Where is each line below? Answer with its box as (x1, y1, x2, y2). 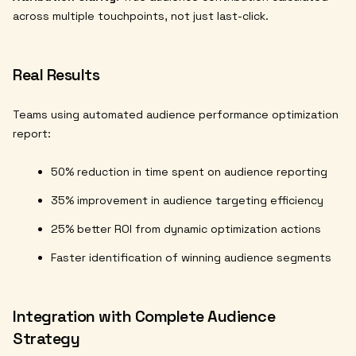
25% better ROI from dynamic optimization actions (51, 222, 321, 237)
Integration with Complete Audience (13, 306, 275, 327)
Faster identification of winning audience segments (51, 250, 331, 265)
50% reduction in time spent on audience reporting (51, 164, 327, 180)
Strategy (13, 328, 79, 350)
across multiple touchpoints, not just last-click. (13, 9, 269, 24)
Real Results (13, 64, 99, 86)
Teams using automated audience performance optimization (13, 107, 339, 122)
